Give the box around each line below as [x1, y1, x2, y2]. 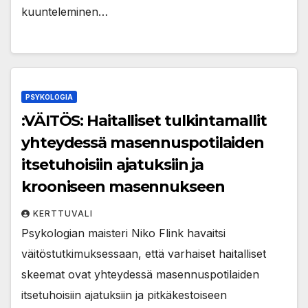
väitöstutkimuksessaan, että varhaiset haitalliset [21, 246, 266, 261]
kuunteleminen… [21, 4, 108, 19]
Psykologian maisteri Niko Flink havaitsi [21, 225, 225, 240]
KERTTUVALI [33, 208, 93, 219]
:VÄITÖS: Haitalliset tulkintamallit [21, 111, 267, 130]
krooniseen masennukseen [21, 177, 225, 196]
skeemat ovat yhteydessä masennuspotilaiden [21, 267, 259, 281]
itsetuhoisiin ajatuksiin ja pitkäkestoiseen [21, 287, 227, 302]
